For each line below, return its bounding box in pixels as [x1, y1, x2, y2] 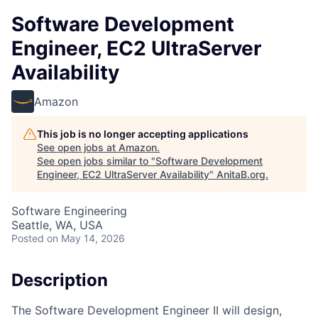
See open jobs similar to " [37, 155, 155, 167]
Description [11, 270, 108, 290]
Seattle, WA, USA [11, 218, 103, 232]
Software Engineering [11, 204, 127, 218]
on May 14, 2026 [47, 232, 125, 244]
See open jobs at [37, 141, 119, 153]
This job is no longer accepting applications [37, 128, 248, 140]
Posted [11, 232, 44, 244]
